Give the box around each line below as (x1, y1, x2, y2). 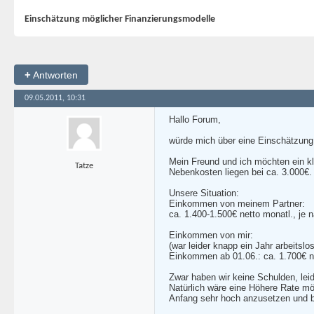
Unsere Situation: (169, 188, 239, 198)
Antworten (31, 69, 78, 81)
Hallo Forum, (169, 114, 221, 125)
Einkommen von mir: (169, 230, 253, 240)
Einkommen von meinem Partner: (169, 198, 305, 209)
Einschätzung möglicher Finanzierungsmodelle (25, 14, 215, 25)
